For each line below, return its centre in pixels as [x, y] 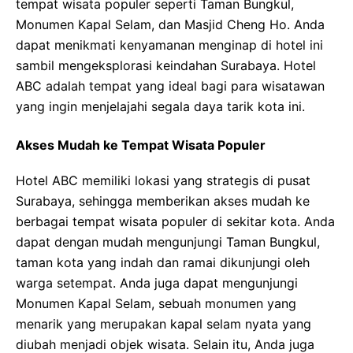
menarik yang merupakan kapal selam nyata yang [163, 324]
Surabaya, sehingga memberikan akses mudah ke [163, 201]
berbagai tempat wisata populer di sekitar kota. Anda [175, 221]
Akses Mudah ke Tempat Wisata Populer [141, 145]
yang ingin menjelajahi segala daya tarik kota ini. [160, 106]
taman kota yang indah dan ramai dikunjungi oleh [163, 262]
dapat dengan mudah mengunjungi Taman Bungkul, [168, 242]
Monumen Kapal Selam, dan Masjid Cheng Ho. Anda [170, 24]
